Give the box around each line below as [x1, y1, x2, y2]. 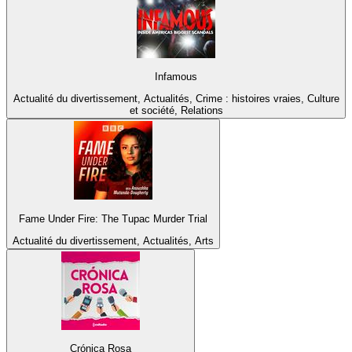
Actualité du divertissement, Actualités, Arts [13, 235, 214, 247]
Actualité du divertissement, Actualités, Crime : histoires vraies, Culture [13, 93, 339, 105]
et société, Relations [129, 104, 223, 117]
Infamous [155, 71, 197, 83]
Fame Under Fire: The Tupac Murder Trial [19, 212, 207, 225]
